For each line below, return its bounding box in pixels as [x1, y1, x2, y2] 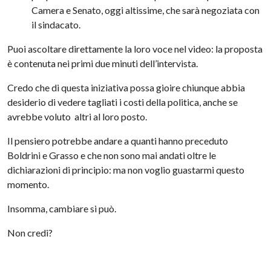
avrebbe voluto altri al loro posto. [7, 111, 148, 122]
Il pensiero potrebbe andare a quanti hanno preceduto [7, 135, 229, 146]
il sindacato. [31, 19, 81, 30]
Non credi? [7, 227, 53, 238]
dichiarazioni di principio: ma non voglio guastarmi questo [7, 164, 245, 175]
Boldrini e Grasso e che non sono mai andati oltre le [7, 149, 217, 161]
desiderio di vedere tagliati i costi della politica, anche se [7, 96, 238, 108]
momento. [7, 178, 50, 190]
